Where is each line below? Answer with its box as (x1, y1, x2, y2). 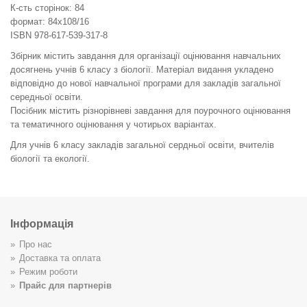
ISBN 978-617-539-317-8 (10, 30, 108, 40)
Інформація (10, 218, 73, 230)
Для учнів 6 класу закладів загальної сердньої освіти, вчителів (10, 140, 274, 150)
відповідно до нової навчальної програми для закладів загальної (10, 78, 281, 88)
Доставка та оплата (19, 253, 101, 263)
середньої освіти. (10, 92, 83, 102)
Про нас (19, 239, 52, 249)
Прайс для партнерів (19, 280, 112, 291)
